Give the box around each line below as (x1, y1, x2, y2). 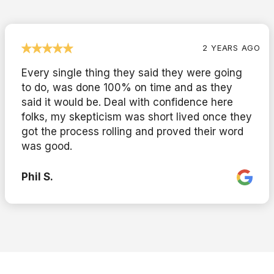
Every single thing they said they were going (21, 66, 242, 79)
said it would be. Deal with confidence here (21, 95, 233, 108)
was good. (21, 139, 72, 152)
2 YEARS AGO (202, 42, 261, 53)
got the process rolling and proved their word (21, 125, 243, 138)
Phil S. (21, 170, 53, 183)
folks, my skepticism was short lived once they (21, 110, 252, 123)
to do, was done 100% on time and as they (21, 81, 232, 94)
